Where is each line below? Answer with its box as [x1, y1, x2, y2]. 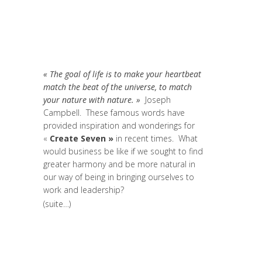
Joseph [140, 94, 171, 105]
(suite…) [43, 198, 71, 209]
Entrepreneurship [43, 24, 109, 35]
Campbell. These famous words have [43, 107, 185, 118]
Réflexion [147, 39, 181, 50]
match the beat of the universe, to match [43, 81, 192, 92]
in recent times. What [116, 133, 198, 144]
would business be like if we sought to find [43, 146, 203, 157]
